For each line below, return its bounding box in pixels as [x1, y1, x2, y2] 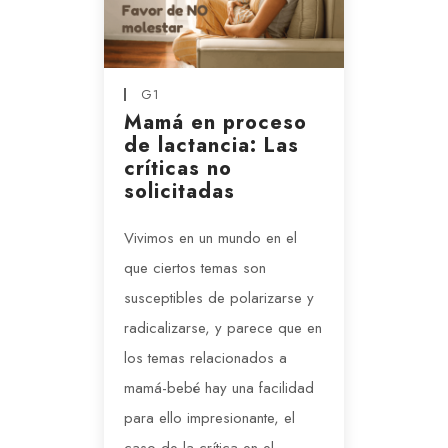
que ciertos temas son [124, 257, 266, 280]
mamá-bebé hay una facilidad [124, 377, 314, 400]
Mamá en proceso [124, 108, 307, 138]
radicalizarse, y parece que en [124, 317, 322, 340]
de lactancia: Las [124, 131, 299, 161]
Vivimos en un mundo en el [124, 227, 297, 250]
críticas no [124, 154, 232, 184]
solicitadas [124, 177, 235, 207]
